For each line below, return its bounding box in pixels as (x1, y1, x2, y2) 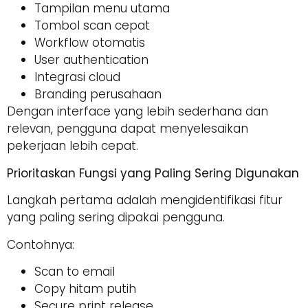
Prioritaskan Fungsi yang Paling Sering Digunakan (7, 164, 299, 181)
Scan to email (34, 263, 115, 280)
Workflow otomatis (34, 34, 145, 52)
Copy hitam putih (34, 280, 136, 297)
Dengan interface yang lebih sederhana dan (7, 103, 268, 120)
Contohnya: (7, 236, 74, 253)
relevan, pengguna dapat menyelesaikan (7, 120, 248, 137)
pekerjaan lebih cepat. (7, 137, 138, 155)
